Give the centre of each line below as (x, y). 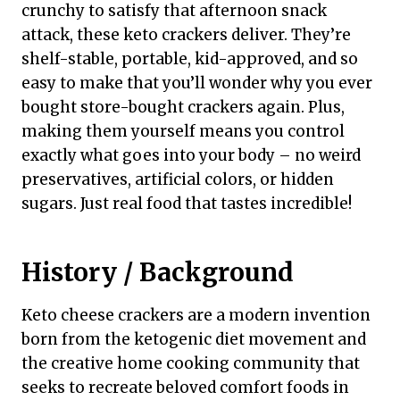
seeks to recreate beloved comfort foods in (185, 388)
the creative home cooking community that (191, 364)
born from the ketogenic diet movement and (194, 340)
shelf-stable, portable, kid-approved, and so (190, 59)
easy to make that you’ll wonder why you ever (197, 83)
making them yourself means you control (183, 132)
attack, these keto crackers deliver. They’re (186, 35)
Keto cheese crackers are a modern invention (196, 316)
